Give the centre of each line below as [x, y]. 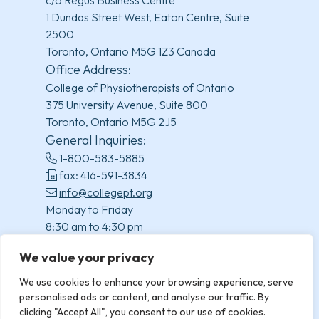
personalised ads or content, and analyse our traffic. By [144, 297]
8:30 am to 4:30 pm [94, 226]
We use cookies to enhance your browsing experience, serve [156, 282]
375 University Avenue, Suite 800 [127, 104]
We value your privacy [87, 257]
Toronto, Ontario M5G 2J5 [111, 121]
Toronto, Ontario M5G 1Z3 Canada [131, 51]
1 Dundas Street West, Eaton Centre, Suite [147, 17]
